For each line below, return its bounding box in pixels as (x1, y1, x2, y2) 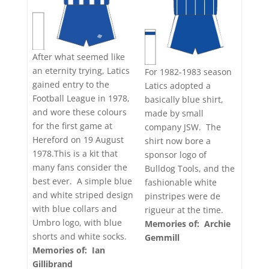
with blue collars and (32, 203, 117, 215)
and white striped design (32, 189, 133, 201)
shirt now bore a (145, 134, 211, 147)
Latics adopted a (145, 79, 211, 91)
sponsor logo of (145, 148, 207, 160)
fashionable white (145, 176, 217, 188)
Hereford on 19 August (32, 134, 124, 146)
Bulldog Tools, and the (145, 162, 235, 174)
